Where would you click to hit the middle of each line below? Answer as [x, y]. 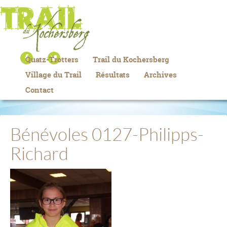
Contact [40, 90]
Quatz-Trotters [52, 60]
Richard [39, 154]
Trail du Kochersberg [131, 60]
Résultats [113, 75]
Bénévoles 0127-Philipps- [107, 135]
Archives [160, 75]
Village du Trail [53, 75]
